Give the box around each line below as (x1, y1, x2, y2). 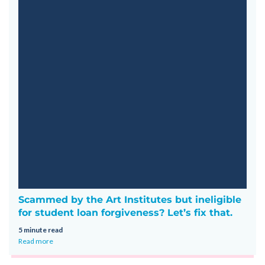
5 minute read (18, 225, 63, 234)
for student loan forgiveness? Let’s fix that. (18, 206, 232, 218)
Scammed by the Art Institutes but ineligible (18, 193, 241, 205)
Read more (18, 236, 53, 245)
